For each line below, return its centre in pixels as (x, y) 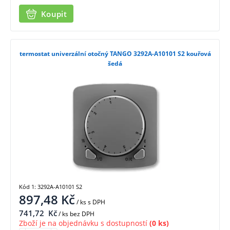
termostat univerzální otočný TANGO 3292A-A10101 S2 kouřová (115, 54)
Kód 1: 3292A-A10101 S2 (51, 186)
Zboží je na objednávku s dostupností (83, 223)
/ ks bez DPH (76, 214)
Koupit (54, 14)
